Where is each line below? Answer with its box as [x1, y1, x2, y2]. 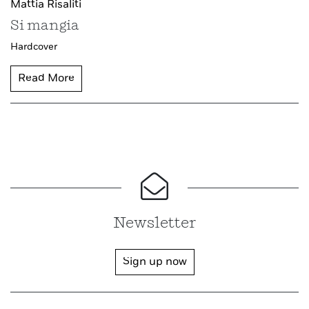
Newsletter [113, 216, 196, 231]
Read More [18, 72, 74, 84]
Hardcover [10, 41, 57, 52]
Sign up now [122, 257, 187, 268]
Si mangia [10, 19, 79, 33]
